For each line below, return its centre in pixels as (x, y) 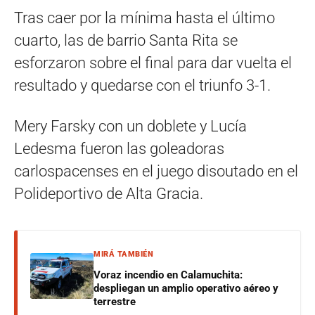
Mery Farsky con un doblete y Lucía (130, 126)
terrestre (115, 302)
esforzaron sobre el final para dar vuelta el (153, 63)
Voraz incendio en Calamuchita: (168, 275)
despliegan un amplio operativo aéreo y (186, 288)
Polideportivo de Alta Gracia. (109, 194)
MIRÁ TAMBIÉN (123, 254)
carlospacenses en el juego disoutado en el (156, 171)
